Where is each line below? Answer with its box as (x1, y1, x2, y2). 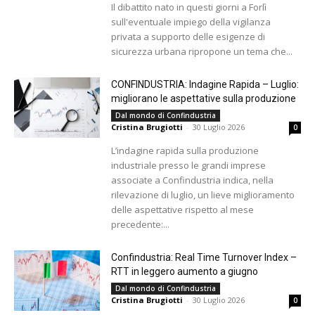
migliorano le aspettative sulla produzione (111, 93, 297, 104)
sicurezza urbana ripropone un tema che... (111, 45, 293, 58)
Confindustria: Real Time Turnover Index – (111, 252, 297, 263)
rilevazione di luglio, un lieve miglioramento (111, 188, 295, 201)
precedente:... (111, 218, 170, 231)
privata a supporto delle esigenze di (111, 30, 266, 43)
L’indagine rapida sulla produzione (111, 144, 259, 157)
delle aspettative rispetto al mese (111, 203, 255, 216)
